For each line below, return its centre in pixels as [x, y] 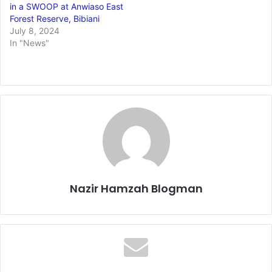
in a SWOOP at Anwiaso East [66, 7]
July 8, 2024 [35, 31]
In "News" [29, 43]
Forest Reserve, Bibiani [55, 19]
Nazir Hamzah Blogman [136, 189]
